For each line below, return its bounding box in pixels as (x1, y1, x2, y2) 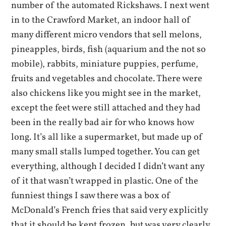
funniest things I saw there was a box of (11, 189, 171, 202)
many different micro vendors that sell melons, (11, 28, 202, 41)
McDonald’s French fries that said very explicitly (11, 203, 208, 217)
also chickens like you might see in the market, (11, 86, 201, 100)
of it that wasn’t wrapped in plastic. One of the (11, 174, 199, 188)
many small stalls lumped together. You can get (11, 145, 200, 158)
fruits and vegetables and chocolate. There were (11, 72, 203, 85)
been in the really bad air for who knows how (11, 116, 194, 129)
